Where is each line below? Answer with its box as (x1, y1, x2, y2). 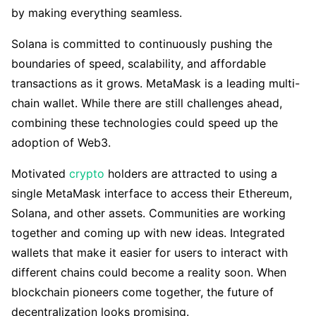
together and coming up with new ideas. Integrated (11, 226, 285, 241)
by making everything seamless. (11, 6, 182, 20)
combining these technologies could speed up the (11, 116, 278, 130)
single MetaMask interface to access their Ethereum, (11, 186, 292, 201)
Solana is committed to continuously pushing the (11, 37, 272, 51)
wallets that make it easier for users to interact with (11, 245, 288, 260)
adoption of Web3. (11, 135, 111, 150)
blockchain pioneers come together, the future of (11, 285, 274, 300)
